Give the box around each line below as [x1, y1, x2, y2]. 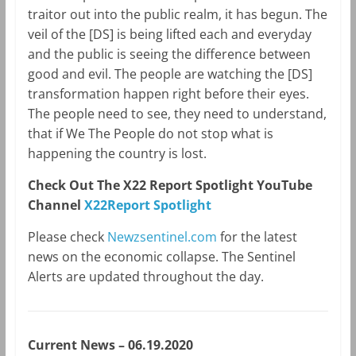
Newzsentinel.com [106, 228, 217, 246]
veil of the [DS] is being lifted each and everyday [27, 25, 311, 44]
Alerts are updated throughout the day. [27, 268, 264, 286]
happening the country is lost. [27, 145, 207, 163]
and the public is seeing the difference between [27, 45, 311, 64]
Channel [27, 196, 84, 215]
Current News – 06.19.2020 [27, 336, 193, 354]
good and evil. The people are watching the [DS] [27, 65, 312, 83]
